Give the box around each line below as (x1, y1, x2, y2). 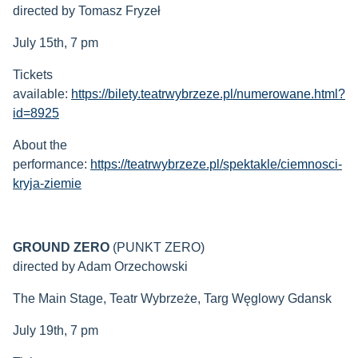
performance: (13, 157, 90, 172)
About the (13, 138, 67, 153)
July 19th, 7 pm (13, 324, 98, 338)
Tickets (13, 68, 53, 82)
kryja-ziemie (13, 177, 82, 191)
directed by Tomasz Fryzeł (13, 4, 161, 18)
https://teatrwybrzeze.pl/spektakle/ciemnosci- (90, 157, 342, 172)
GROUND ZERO (13, 241, 109, 255)
